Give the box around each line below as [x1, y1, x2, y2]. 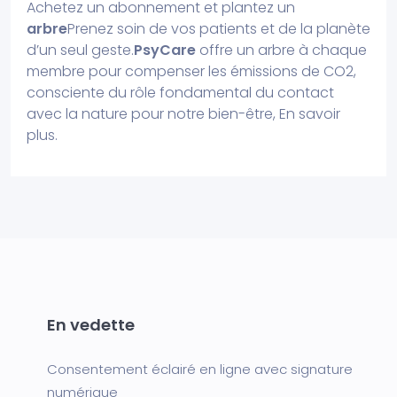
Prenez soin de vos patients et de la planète [67, 19, 370, 39]
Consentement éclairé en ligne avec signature [47, 360, 353, 378]
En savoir [279, 104, 340, 124]
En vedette [47, 314, 135, 336]
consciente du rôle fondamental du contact [27, 82, 334, 103]
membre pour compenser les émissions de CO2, [27, 61, 356, 82]
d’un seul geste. [27, 40, 134, 60]
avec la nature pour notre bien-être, [27, 104, 279, 124]
